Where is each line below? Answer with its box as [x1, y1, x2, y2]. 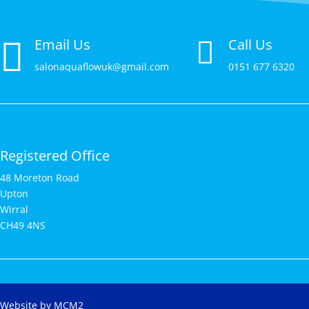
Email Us [34, 35, 90, 54]
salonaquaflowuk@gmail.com [34, 60, 169, 73]
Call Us [228, 35, 272, 54]
